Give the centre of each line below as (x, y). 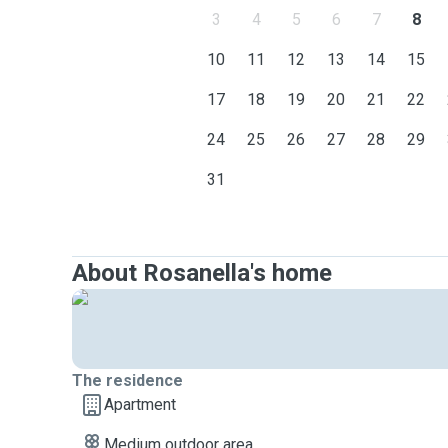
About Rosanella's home (202, 273)
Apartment (140, 404)
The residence (127, 380)
